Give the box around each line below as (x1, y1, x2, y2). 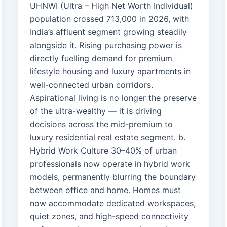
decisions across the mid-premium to (29, 119, 173, 130)
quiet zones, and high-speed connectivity (29, 211, 188, 222)
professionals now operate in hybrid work (29, 159, 190, 169)
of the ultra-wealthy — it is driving (29, 106, 162, 117)
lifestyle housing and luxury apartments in (29, 66, 191, 77)
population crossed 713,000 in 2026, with (29, 14, 189, 24)
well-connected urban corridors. (29, 80, 153, 90)
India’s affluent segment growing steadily (29, 27, 187, 37)
